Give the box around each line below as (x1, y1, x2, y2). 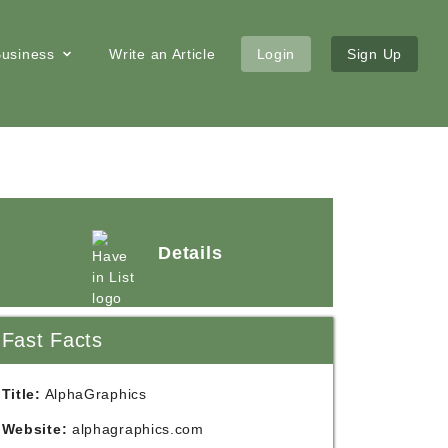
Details (158, 242, 223, 263)
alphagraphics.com (71, 421, 204, 437)
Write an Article (109, 46, 216, 62)
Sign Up (347, 46, 402, 62)
